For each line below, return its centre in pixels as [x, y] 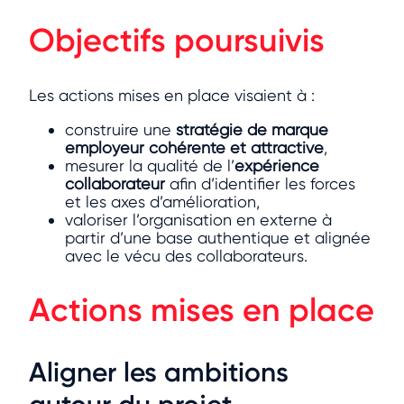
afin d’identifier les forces [260, 183]
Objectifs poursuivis [177, 40]
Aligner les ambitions [159, 373]
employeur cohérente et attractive [194, 147]
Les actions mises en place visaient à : [172, 95]
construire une [120, 129]
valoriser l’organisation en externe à [198, 219]
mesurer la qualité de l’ [150, 165]
